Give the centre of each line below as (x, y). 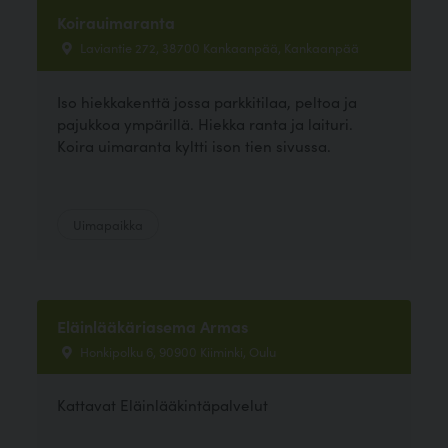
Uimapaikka (108, 223)
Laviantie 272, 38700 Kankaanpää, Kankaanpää (218, 47)
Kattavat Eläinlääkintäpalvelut (163, 404)
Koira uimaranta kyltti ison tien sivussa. (194, 145)
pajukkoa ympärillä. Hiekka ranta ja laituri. (205, 123)
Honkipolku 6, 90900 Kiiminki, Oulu (177, 350)
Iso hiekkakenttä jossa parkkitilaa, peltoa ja (207, 101)
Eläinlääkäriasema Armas (153, 325)
